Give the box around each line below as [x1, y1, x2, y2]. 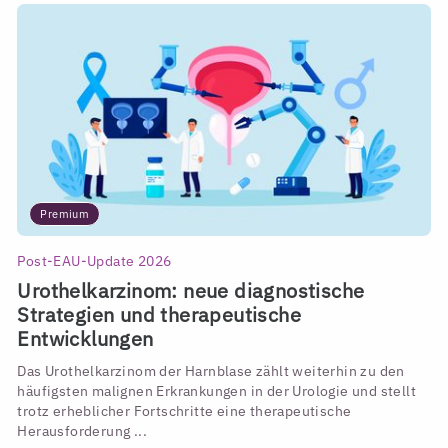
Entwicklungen [17, 325, 154, 351]
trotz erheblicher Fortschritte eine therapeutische [17, 401, 352, 420]
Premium [40, 206, 90, 221]
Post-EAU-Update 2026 [17, 252, 172, 271]
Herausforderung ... [17, 421, 148, 440]
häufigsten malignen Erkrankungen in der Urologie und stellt [17, 381, 417, 400]
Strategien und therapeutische [17, 301, 302, 327]
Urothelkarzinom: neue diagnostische [17, 277, 365, 303]
